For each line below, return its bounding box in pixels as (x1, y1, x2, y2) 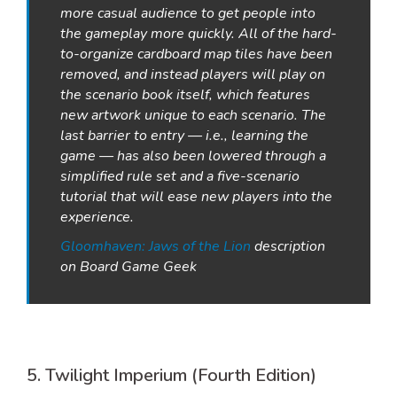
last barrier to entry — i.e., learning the (60, 126, 308, 146)
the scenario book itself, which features (60, 85, 310, 105)
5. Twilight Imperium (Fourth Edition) (27, 363, 316, 388)
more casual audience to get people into (60, 4, 315, 24)
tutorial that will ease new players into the (60, 187, 332, 207)
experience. (60, 207, 134, 228)
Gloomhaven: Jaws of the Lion (60, 237, 251, 257)
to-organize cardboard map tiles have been (60, 44, 332, 65)
